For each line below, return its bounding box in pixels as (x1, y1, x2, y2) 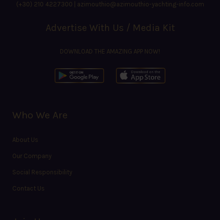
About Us (12, 136, 38, 144)
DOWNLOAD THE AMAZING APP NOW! (60, 47, 160, 55)
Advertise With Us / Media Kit (45, 22, 175, 33)
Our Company (12, 152, 52, 160)
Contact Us (12, 185, 45, 192)
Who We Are (12, 109, 68, 121)
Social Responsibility (12, 168, 72, 176)
